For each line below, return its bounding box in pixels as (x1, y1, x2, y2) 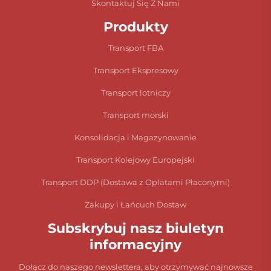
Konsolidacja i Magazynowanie (74, 132, 197, 143)
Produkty (103, 19, 168, 36)
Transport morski (102, 110, 169, 120)
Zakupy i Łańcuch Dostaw (85, 200, 186, 210)
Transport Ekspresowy (93, 65, 178, 76)
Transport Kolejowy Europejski (76, 155, 195, 165)
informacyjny (90, 237, 181, 253)
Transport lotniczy (100, 88, 171, 98)
